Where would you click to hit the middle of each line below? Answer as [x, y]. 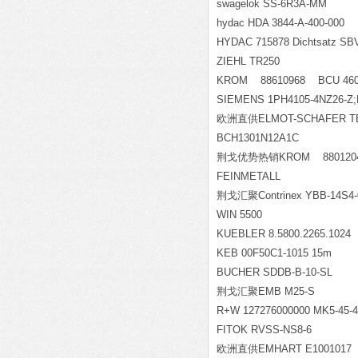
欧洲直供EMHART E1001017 [284, 349]
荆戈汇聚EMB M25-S [266, 291]
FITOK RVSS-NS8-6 [264, 330]
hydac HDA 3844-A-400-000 [280, 23]
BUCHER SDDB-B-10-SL [274, 272]
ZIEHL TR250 [248, 61]
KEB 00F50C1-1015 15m [274, 253]
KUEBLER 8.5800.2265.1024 [284, 234]
